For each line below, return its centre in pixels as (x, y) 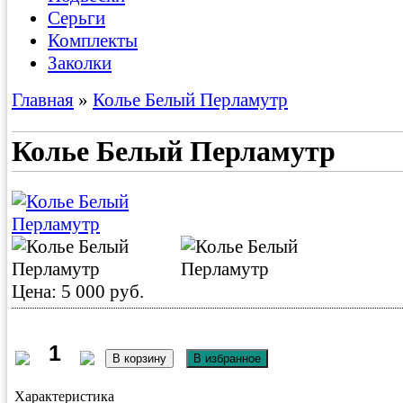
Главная (43, 99)
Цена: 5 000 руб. (78, 292)
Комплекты (93, 40)
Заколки (80, 63)
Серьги (76, 18)
